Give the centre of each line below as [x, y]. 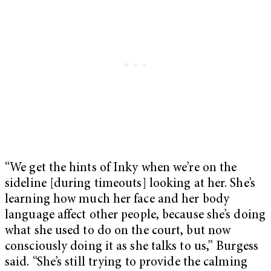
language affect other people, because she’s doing [135, 216]
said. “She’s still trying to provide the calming [126, 263]
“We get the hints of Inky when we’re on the [121, 169]
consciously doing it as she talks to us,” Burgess [132, 247]
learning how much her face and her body [117, 200]
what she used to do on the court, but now [118, 232]
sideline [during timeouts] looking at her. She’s [130, 184]
